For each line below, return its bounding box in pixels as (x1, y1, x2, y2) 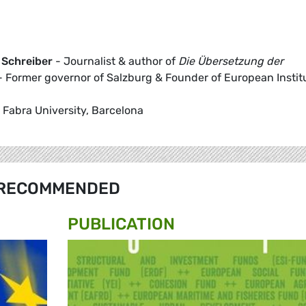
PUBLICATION (68, 214, 175, 234)
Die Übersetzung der (178, 55, 283, 68)
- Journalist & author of (53, 55, 178, 68)
